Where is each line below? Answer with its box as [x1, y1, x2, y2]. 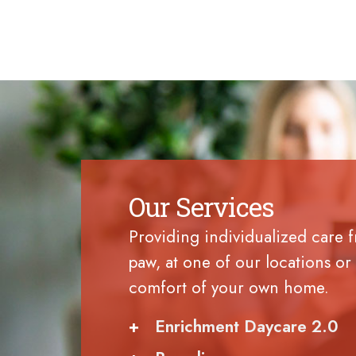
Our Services [129, 189, 275, 224]
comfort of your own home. [129, 276, 329, 300]
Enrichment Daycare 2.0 [155, 315, 339, 339]
